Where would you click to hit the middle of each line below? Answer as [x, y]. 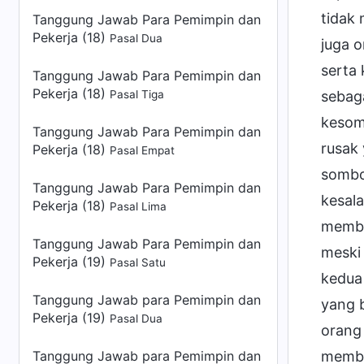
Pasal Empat [142, 150]
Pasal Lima [138, 206]
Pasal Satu [138, 262]
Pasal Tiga [137, 94]
